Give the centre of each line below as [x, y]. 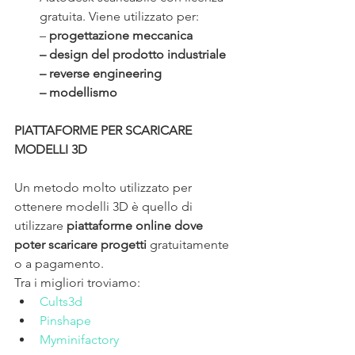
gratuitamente [189, 244]
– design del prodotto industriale [133, 54]
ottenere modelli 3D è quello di [105, 206]
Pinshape [65, 320]
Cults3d [61, 301]
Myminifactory [79, 339]
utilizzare [40, 225]
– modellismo [78, 92]
